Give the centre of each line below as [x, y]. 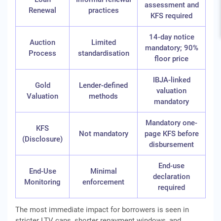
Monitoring [42, 182]
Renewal [42, 10]
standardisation [103, 53]
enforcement [103, 182]
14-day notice [171, 37]
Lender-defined [103, 85]
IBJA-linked [171, 80]
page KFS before [171, 134]
